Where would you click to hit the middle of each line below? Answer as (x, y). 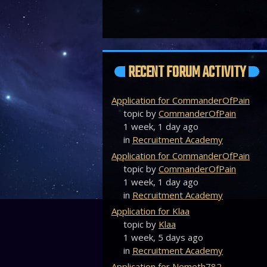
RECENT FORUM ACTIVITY (187, 73)
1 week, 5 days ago (163, 237)
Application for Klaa (150, 211)
